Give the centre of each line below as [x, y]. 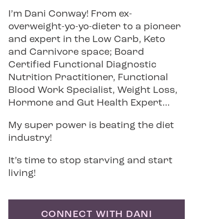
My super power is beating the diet [91, 126]
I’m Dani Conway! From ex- [70, 14]
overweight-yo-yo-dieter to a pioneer [94, 27]
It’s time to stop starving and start [90, 161]
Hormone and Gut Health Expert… [89, 103]
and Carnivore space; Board [76, 52]
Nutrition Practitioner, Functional [88, 78]
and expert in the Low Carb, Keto [87, 40]
